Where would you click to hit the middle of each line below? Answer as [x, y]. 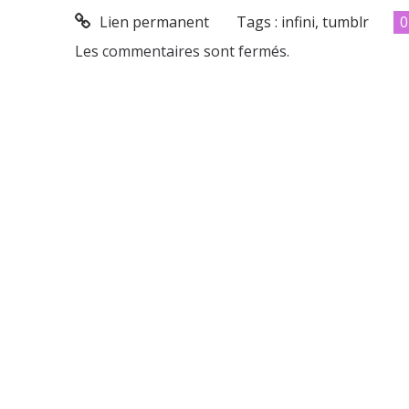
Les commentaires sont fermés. [182, 51]
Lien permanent [152, 21]
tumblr [346, 21]
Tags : [259, 21]
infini [299, 21]
